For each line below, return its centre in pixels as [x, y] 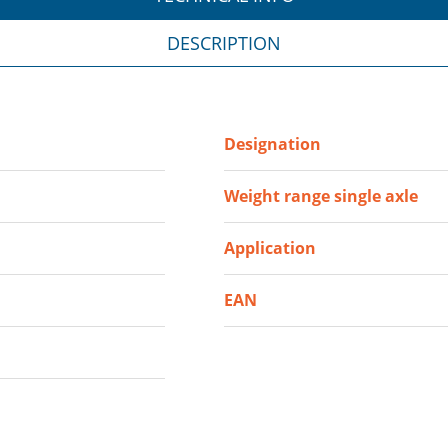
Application [269, 248]
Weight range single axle [320, 196]
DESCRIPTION [223, 43]
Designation [272, 144]
